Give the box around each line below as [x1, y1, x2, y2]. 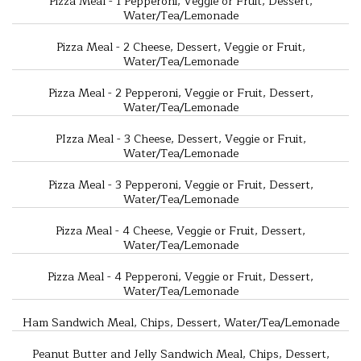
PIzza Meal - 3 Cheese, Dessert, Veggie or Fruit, [55, 129, 306, 148]
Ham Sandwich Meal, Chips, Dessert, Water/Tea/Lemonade [22, 313, 339, 332]
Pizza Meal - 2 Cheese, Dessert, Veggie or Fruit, [56, 37, 305, 56]
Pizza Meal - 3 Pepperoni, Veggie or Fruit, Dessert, [48, 175, 313, 194]
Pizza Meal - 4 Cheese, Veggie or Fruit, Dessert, [56, 221, 305, 240]
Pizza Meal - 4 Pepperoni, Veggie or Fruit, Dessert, [48, 267, 313, 286]
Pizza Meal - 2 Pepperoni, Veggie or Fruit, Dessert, [48, 83, 313, 102]
